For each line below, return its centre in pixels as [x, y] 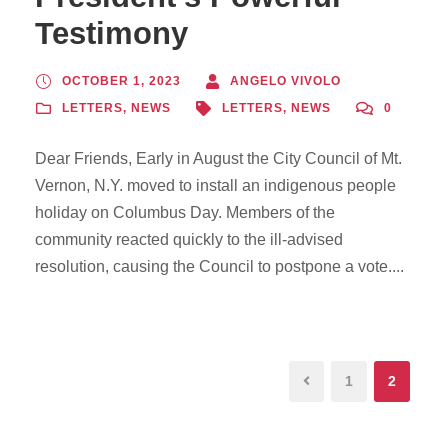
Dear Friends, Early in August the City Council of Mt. [218, 158]
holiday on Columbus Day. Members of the [185, 212]
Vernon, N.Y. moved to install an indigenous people [215, 185]
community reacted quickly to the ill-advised [189, 239]
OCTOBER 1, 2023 [121, 81]
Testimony [111, 33]
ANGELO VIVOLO [285, 81]
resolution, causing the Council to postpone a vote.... [219, 266]
